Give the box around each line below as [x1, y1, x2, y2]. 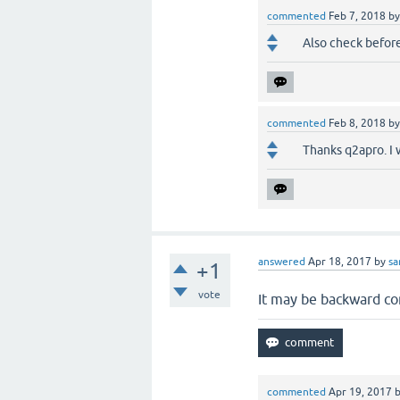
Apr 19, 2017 [329, 385, 393, 398]
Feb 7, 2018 [329, 9, 387, 22]
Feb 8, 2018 [329, 116, 387, 129]
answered [258, 254, 306, 268]
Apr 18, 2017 [308, 254, 372, 268]
